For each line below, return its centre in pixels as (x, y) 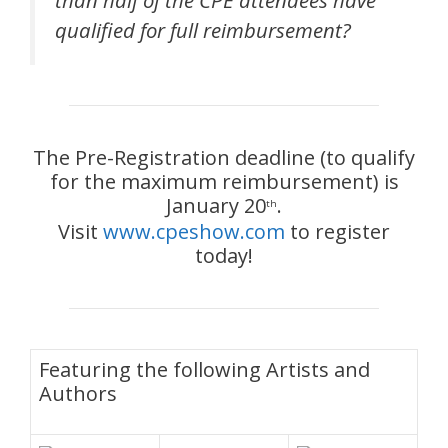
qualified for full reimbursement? (203, 29)
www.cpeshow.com (194, 231)
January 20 (216, 205)
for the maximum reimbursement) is (224, 181)
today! (224, 255)
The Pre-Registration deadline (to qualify (224, 157)
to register (337, 231)
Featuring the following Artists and (204, 369)
